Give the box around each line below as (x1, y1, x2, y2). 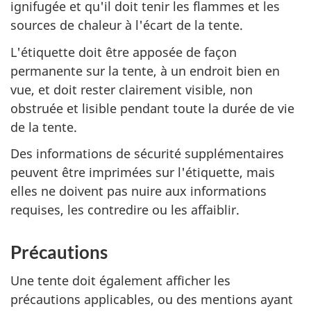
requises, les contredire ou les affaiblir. (10, 201, 239, 219)
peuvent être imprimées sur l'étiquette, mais (10, 164, 275, 181)
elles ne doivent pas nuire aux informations (10, 183, 267, 200)
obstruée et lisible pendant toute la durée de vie (10, 99, 294, 117)
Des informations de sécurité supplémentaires (10, 145, 284, 162)
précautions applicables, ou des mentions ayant (10, 290, 293, 308)
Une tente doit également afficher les (10, 271, 230, 289)
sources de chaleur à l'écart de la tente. (10, 17, 243, 34)
